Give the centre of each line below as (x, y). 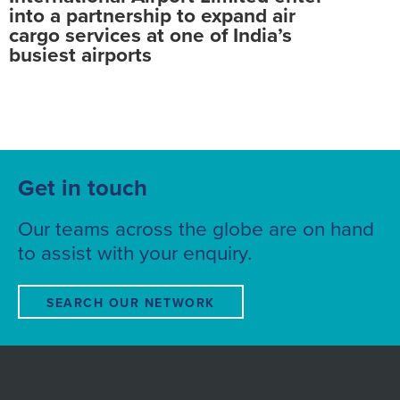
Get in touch (83, 187)
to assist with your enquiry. (135, 253)
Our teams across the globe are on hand (196, 229)
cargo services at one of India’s (150, 35)
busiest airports (80, 54)
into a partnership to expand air (152, 15)
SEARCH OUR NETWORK (131, 303)
